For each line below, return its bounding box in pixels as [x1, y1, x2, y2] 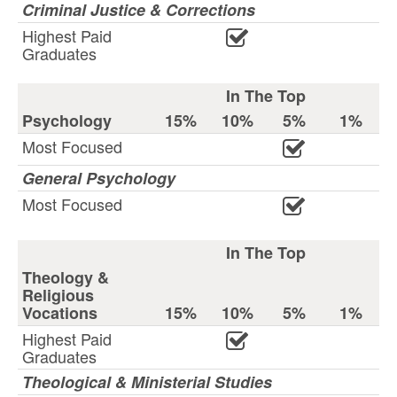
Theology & [22, 266, 109, 289]
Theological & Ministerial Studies [22, 370, 272, 393]
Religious [22, 284, 94, 307]
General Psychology [22, 167, 175, 190]
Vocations [22, 301, 97, 324]
